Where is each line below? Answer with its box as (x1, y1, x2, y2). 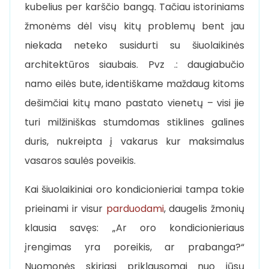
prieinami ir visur (25, 201, 106, 216)
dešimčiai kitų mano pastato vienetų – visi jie (25, 95, 244, 110)
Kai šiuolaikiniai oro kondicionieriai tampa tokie (25, 182, 244, 196)
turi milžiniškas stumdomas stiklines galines (25, 115, 244, 129)
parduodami (106, 201, 164, 216)
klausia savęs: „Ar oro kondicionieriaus (25, 220, 244, 235)
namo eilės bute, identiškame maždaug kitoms (25, 76, 244, 91)
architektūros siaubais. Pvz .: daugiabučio (25, 57, 244, 71)
